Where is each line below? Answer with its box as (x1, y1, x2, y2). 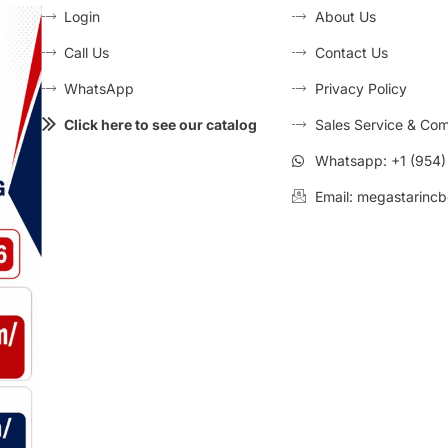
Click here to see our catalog (64, 116, 258, 134)
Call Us (64, 44, 110, 62)
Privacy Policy (314, 80, 407, 98)
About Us (314, 8, 376, 26)
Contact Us (314, 44, 388, 62)
